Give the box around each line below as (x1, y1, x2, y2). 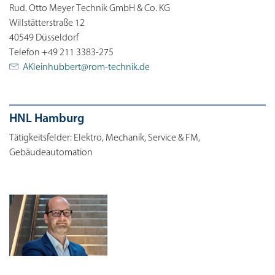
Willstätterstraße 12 (9, 18, 85, 28)
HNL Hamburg (9, 112, 84, 125)
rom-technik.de (88, 62, 150, 72)
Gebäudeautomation (9, 147, 93, 158)
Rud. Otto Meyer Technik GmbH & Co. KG (9, 3, 170, 14)
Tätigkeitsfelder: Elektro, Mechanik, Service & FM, (9, 133, 200, 143)
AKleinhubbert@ (23, 62, 88, 72)
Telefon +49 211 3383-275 (9, 47, 114, 58)
